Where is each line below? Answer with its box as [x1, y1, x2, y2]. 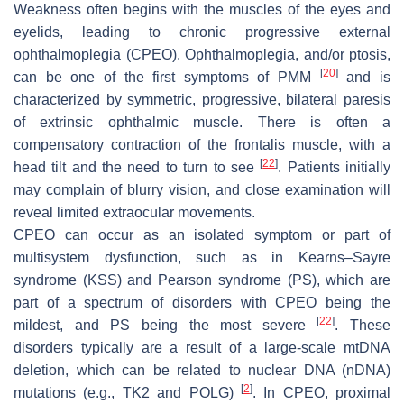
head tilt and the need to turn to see [14, 160, 261, 176]
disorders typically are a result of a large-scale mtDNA [14, 340, 390, 356]
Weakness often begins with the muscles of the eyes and [14, 2, 390, 18]
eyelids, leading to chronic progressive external [14, 24, 390, 41]
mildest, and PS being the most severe [14, 317, 317, 334]
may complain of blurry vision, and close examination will [14, 182, 390, 198]
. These [335, 317, 390, 334]
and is [337, 69, 391, 86]
